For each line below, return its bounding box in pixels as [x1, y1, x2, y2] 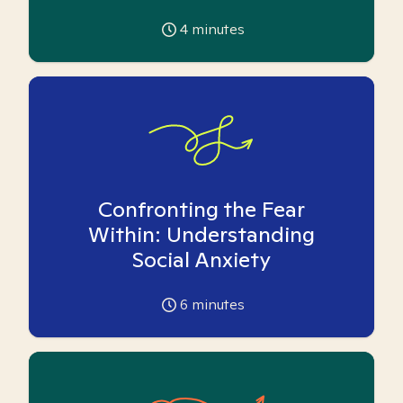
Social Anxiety [132, 246, 271, 273]
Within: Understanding [88, 220, 315, 248]
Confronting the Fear [98, 195, 305, 223]
